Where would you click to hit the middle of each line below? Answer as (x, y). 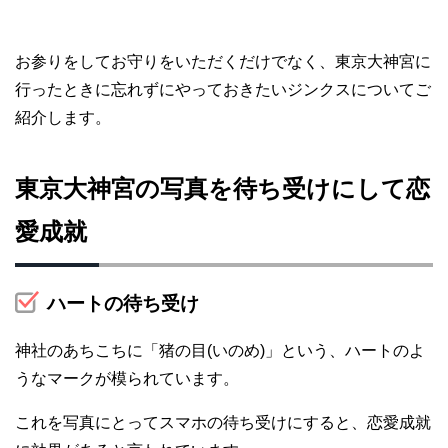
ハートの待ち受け (123, 303)
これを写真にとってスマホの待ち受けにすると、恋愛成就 (223, 422)
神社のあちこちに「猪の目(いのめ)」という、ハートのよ (220, 350)
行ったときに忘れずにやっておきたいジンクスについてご (223, 89)
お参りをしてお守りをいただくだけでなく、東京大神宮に (223, 61)
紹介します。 (63, 117)
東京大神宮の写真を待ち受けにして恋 (222, 188)
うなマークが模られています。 (127, 378)
